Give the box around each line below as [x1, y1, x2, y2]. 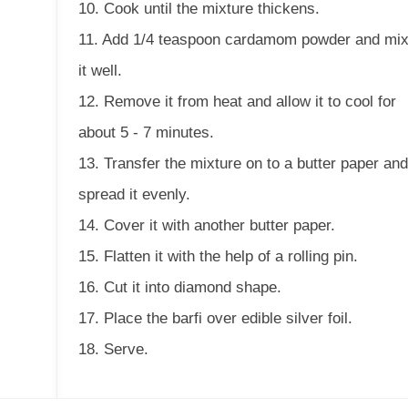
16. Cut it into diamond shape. [78, 279, 282, 296]
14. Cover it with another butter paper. [78, 217, 336, 234]
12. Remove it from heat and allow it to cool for [78, 93, 397, 110]
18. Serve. [78, 341, 149, 358]
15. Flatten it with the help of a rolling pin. [78, 248, 359, 265]
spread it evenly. [78, 186, 191, 203]
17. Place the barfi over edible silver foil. [78, 310, 353, 327]
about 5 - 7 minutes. [78, 124, 215, 141]
